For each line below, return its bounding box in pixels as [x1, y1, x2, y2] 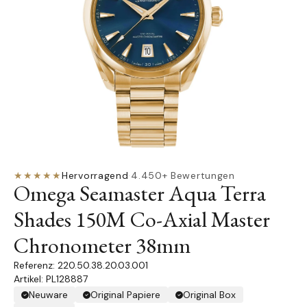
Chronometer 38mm [14, 231, 191, 260]
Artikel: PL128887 [14, 273, 88, 285]
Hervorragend [62, 169, 129, 182]
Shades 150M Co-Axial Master [14, 205, 270, 234]
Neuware [29, 288, 68, 301]
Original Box [183, 288, 236, 301]
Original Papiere [90, 288, 160, 301]
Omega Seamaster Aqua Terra [14, 179, 266, 208]
